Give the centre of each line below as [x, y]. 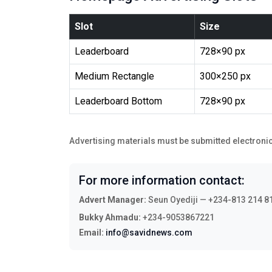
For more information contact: [162, 180]
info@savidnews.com [149, 233]
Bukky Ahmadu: [110, 217]
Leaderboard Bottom [118, 101]
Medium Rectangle [114, 76]
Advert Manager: [113, 200]
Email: [91, 233]
